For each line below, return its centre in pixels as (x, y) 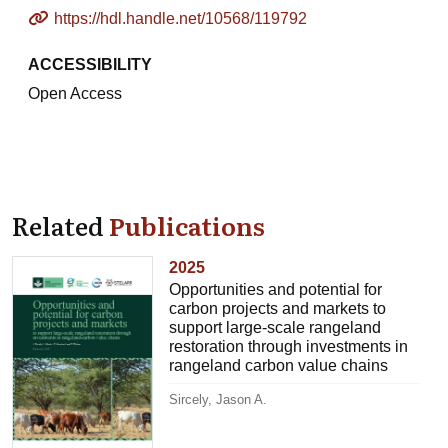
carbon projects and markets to (278, 308)
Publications (187, 224)
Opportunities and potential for (276, 289)
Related (60, 224)
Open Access (75, 93)
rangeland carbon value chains (279, 365)
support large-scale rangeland (275, 327)
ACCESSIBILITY (90, 64)
